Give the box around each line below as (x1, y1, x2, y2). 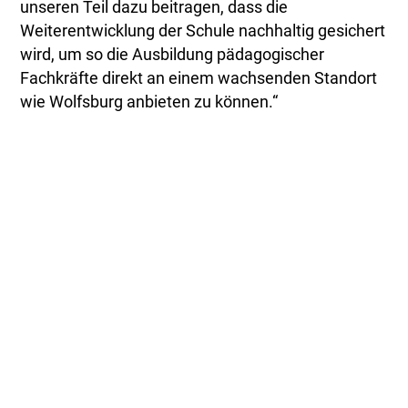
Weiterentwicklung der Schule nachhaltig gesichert (20, 22, 386, 41)
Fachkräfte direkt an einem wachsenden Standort (20, 69, 378, 88)
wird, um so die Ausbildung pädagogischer (20, 46, 325, 65)
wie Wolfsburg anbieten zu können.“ (20, 93, 279, 112)
